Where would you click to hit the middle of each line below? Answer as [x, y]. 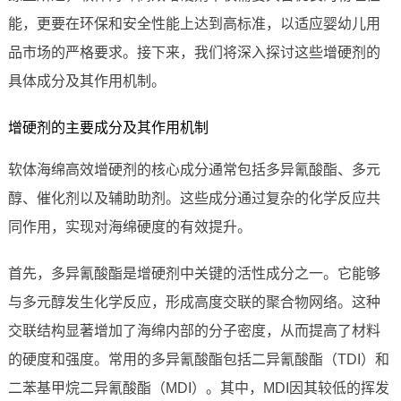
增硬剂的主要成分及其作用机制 [108, 128]
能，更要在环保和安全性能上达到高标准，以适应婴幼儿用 [194, 24]
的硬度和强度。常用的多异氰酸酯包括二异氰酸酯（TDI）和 [198, 360]
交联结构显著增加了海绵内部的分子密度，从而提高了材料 [194, 331]
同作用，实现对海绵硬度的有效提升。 [129, 227]
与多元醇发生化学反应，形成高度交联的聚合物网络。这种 [194, 303]
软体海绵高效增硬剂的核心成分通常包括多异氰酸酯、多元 [194, 170]
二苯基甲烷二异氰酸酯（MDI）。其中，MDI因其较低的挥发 [198, 388]
